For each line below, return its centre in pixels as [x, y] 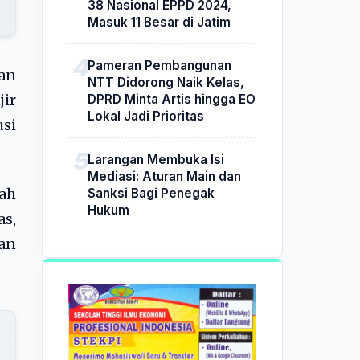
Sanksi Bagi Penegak [151, 193]
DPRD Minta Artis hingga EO [172, 99]
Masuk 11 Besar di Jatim [159, 22]
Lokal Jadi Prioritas [146, 116]
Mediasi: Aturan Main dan [164, 176]
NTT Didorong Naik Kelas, [166, 82]
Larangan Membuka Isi [156, 159]
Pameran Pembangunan [160, 65]
